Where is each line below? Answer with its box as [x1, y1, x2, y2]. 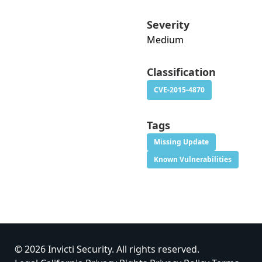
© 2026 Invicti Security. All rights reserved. [15, 243, 199, 256]
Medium [147, 33, 184, 46]
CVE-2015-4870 [154, 85, 205, 95]
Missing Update [154, 137, 209, 147]
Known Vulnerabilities [154, 154, 232, 164]
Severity [147, 18, 189, 32]
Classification [147, 65, 216, 79]
